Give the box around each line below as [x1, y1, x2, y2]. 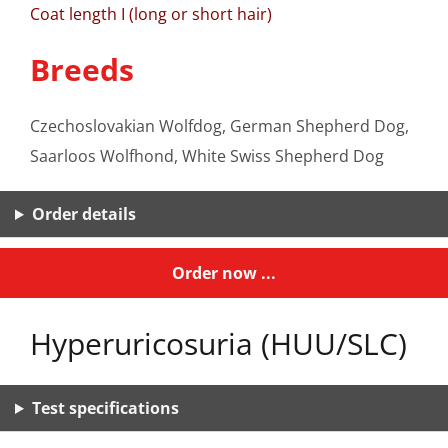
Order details [31, 203, 136, 225]
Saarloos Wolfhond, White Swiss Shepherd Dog [30, 145, 384, 167]
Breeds [30, 49, 134, 90]
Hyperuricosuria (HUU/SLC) [30, 323, 407, 364]
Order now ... [172, 262, 276, 284]
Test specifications [31, 397, 179, 419]
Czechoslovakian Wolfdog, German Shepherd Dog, [30, 115, 409, 137]
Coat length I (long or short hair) [30, 3, 272, 25]
